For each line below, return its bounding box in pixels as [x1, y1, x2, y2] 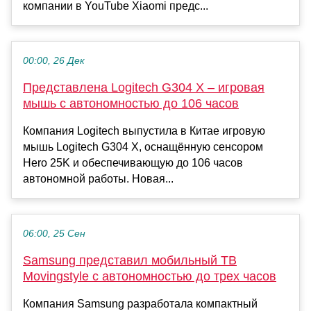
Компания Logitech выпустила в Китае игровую [23, 125, 265, 137]
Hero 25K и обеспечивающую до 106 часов [23, 157, 243, 169]
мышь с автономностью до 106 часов [23, 96, 239, 111]
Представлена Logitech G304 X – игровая [23, 81, 264, 95]
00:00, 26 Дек [23, 56, 85, 67]
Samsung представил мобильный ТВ [23, 253, 237, 268]
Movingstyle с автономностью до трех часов [23, 269, 276, 284]
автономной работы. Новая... [23, 173, 174, 185]
